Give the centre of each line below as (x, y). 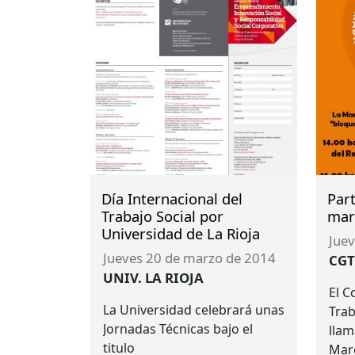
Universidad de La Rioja (180, 233)
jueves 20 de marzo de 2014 (191, 258)
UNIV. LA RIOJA (153, 277)
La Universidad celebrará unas (194, 309)
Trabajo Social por (162, 216)
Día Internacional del (172, 198)
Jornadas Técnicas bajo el (178, 328)
